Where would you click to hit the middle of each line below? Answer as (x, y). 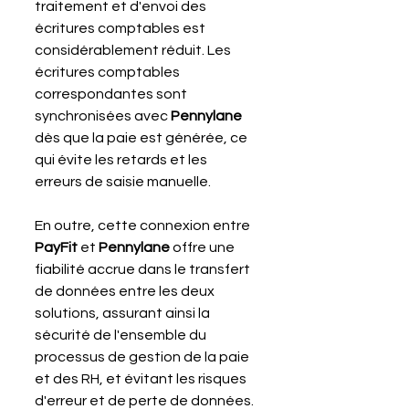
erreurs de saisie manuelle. (123, 181)
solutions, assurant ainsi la (124, 313)
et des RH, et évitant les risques (142, 378)
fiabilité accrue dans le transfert (144, 269)
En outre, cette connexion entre (144, 225)
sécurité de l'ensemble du (122, 335)
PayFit (58, 247)
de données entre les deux (126, 291)
